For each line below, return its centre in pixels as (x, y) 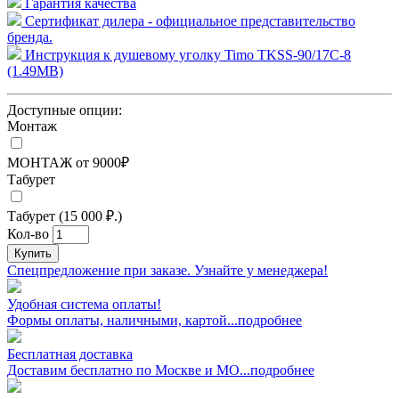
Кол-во (28, 233)
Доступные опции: (65, 110)
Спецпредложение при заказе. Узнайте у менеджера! (167, 270)
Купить (33, 253)
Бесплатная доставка (70, 354)
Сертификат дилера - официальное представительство (188, 20)
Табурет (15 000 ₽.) (65, 216)
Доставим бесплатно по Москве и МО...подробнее (161, 370)
